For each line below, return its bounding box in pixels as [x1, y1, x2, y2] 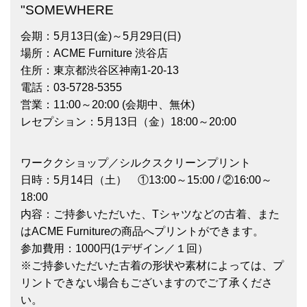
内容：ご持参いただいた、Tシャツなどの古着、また [21, 208, 280, 221]
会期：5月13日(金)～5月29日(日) [21, 30, 181, 42]
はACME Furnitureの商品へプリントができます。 [21, 225, 264, 238]
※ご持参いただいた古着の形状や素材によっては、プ [21, 260, 284, 272]
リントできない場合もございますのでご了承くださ [21, 277, 273, 289]
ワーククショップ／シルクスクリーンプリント [21, 157, 251, 169]
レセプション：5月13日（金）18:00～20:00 [21, 116, 236, 128]
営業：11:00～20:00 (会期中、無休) [21, 99, 195, 111]
